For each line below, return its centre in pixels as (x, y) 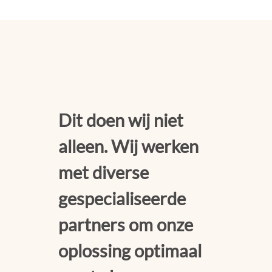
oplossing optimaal (130, 251)
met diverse (104, 173)
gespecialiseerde (122, 199)
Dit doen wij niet (121, 121)
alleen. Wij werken (128, 147)
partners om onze (126, 225)
